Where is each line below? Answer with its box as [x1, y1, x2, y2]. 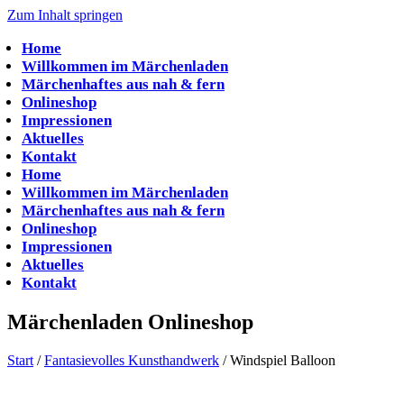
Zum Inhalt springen [7, 7, 123, 23]
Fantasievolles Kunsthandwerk [44, 352, 219, 368]
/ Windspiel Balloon [219, 352, 335, 368]
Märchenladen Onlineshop [7, 309, 253, 334]
